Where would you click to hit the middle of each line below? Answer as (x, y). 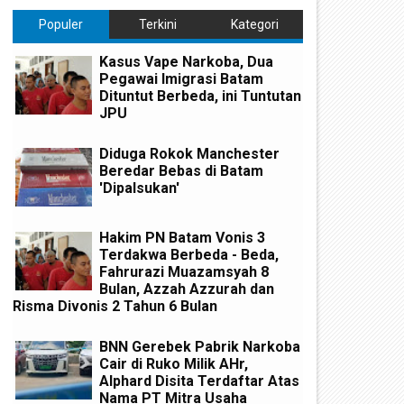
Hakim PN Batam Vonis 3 (182, 238)
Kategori (254, 24)
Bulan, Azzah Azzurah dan (187, 289)
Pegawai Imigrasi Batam (181, 79)
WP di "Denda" (265, 393)
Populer (61, 24)
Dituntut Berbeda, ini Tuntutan (200, 96)
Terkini (157, 24)
